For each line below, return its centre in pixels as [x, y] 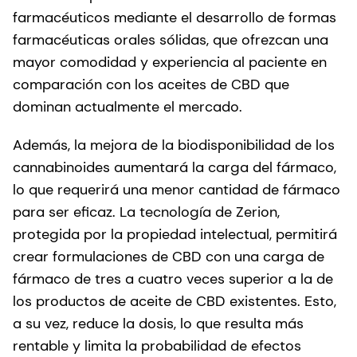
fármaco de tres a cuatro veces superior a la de [173, 279]
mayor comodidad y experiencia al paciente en [170, 62]
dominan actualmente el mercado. [127, 106]
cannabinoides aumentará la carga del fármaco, [175, 167]
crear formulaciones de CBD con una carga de [169, 256]
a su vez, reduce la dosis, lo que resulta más [158, 323]
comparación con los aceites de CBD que [151, 84]
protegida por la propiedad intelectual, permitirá [175, 234]
